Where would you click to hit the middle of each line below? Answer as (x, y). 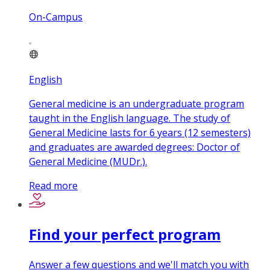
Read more (53, 186)
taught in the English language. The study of (130, 118)
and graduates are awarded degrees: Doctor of (134, 147)
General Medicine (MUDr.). (88, 162)
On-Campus (56, 17)
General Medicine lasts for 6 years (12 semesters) (140, 133)
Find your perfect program (125, 234)
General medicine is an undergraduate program (137, 104)
